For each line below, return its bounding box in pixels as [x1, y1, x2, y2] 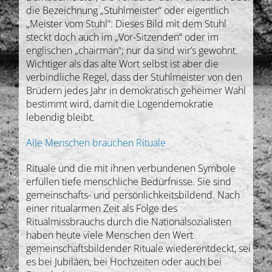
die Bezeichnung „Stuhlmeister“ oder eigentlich [26, 3, 229, 17]
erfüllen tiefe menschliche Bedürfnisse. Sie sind [26, 174, 232, 188]
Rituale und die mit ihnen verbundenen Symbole [26, 161, 236, 175]
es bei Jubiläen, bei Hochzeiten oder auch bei [26, 254, 222, 268]
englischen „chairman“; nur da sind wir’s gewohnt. [26, 43, 239, 57]
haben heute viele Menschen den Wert [26, 228, 194, 242]
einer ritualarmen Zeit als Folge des [26, 201, 178, 215]
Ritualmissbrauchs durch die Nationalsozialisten [26, 214, 232, 228]
